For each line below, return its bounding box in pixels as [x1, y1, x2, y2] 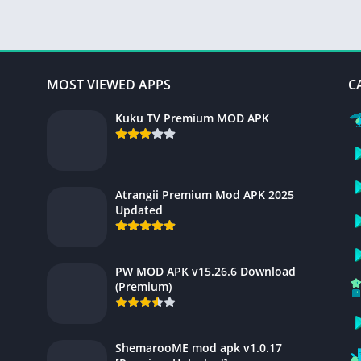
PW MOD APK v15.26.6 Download [115, 263, 296, 280]
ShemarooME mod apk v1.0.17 [115, 340, 282, 356]
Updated [115, 202, 163, 218]
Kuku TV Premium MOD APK [115, 110, 269, 127]
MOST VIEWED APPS [47, 76, 171, 94]
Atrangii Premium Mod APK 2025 [115, 187, 294, 203]
